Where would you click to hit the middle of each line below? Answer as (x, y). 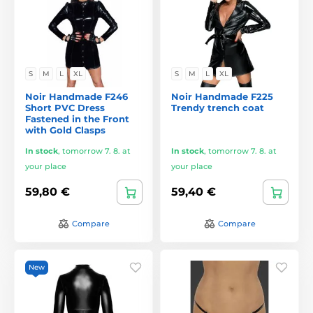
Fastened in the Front (77, 118)
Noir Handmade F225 (222, 96)
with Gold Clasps (65, 130)
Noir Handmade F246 (77, 96)
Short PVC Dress (65, 107)
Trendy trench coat (218, 107)
